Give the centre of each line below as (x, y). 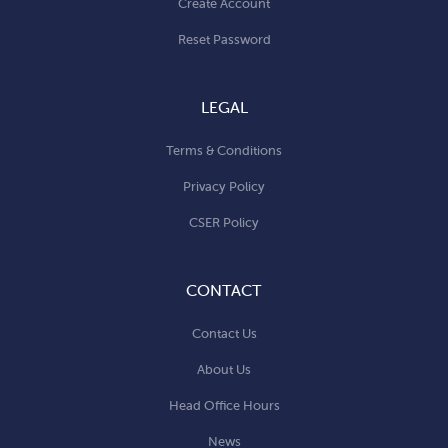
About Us (224, 369)
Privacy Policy (224, 186)
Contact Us (224, 333)
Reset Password (224, 39)
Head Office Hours (224, 405)
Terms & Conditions (224, 150)
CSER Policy (224, 222)
